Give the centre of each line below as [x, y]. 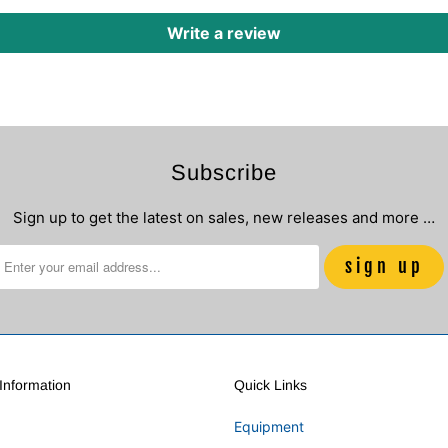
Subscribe [224, 172]
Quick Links [270, 384]
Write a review [224, 33]
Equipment [269, 426]
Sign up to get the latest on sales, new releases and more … [224, 217]
